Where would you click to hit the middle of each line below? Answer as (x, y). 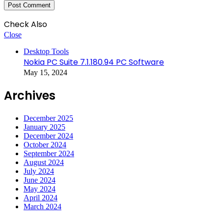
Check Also (26, 24)
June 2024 (40, 180)
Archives (30, 95)
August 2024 (44, 162)
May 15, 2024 (45, 72)
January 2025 (44, 127)
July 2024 (39, 171)
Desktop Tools (46, 51)
